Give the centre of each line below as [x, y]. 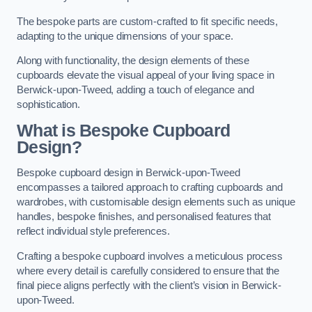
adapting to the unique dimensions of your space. [125, 36]
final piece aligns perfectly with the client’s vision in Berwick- [149, 285]
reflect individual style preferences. [93, 232]
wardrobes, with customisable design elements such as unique [156, 202]
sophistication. [48, 105]
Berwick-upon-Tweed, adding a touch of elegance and [135, 90]
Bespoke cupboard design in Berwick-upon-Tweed [128, 173]
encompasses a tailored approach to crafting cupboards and [150, 188]
